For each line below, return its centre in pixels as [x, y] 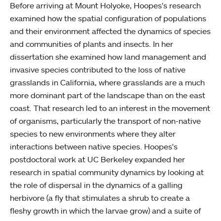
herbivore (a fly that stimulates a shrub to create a [100, 198]
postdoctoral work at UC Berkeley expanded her [97, 159]
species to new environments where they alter [93, 134]
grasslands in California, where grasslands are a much [107, 82]
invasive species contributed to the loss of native [98, 70]
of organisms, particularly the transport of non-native [105, 121]
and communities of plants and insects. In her [92, 44]
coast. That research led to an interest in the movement [110, 108]
